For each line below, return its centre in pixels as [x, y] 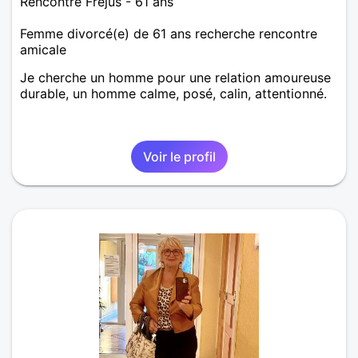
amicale [43, 49]
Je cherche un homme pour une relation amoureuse [175, 77]
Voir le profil [179, 156]
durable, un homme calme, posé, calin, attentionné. [173, 93]
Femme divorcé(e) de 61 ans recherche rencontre [169, 33]
